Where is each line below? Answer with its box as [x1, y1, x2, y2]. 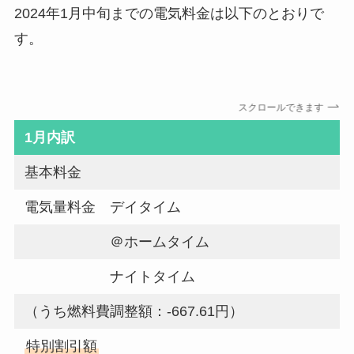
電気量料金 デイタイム [24, 199, 182, 216]
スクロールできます [237, 101, 323, 113]
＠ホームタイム [24, 234, 210, 250]
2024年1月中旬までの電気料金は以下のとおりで [13, 5, 324, 21]
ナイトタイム [24, 269, 196, 285]
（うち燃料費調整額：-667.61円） [24, 303, 244, 320]
